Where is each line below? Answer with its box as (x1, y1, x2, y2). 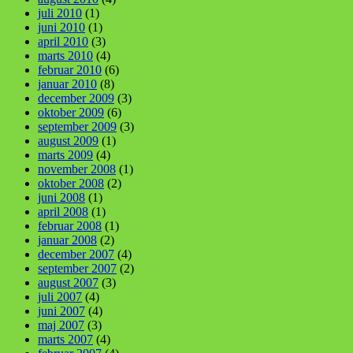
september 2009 (38, 119, 117, 133)
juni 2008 (38, 190, 85, 204)
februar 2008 (38, 218, 102, 232)
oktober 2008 (38, 176, 104, 190)
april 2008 (38, 204, 88, 218)
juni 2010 (38, 20, 85, 34)
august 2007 (38, 275, 98, 289)
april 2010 (38, 34, 88, 48)
